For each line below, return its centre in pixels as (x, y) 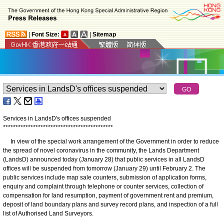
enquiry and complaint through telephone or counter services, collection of (103, 186)
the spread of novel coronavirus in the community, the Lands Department (101, 150)
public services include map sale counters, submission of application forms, (105, 177)
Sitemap (104, 34)
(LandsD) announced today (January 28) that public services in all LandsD (104, 159)
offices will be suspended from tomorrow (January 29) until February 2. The (104, 168)
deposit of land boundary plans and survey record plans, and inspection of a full (110, 204)
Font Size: (45, 34)
